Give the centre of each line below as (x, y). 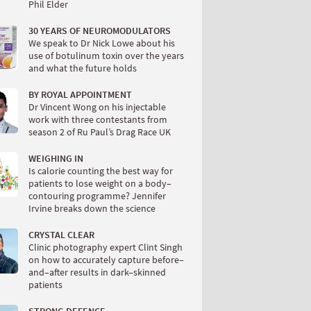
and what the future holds (83, 68)
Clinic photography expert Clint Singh (106, 247)
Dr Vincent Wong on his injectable (97, 107)
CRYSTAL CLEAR (61, 235)
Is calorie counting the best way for (101, 171)
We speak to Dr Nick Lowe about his (102, 43)
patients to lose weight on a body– (100, 184)
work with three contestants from (98, 120)
